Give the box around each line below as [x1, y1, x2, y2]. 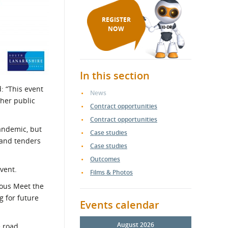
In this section [80, 69, 150, 82]
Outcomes [90, 155, 120, 163]
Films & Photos [90, 168, 133, 177]
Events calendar [80, 198, 159, 212]
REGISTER [101, 15, 131, 24]
